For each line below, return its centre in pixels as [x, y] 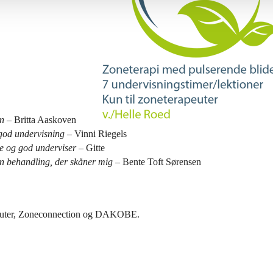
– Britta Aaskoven [40, 119]
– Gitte [90, 147]
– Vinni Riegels [96, 133]
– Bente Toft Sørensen [157, 161]
